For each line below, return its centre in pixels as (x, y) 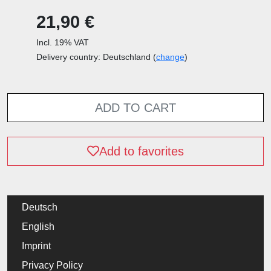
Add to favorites (142, 151)
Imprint (36, 246)
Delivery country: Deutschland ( (96, 57)
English (38, 226)
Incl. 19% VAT (63, 42)
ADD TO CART (135, 107)
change (170, 57)
